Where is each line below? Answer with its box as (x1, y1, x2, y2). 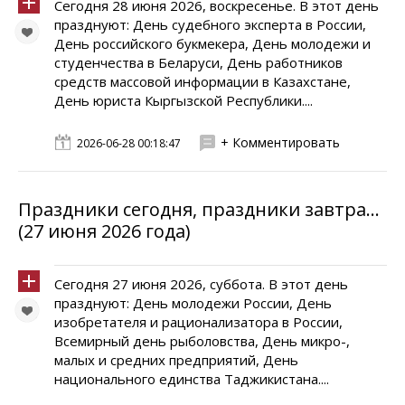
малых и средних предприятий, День (54, 351, 298, 369)
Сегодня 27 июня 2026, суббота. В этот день (54, 275, 348, 293)
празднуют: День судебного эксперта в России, (54, 15, 366, 33)
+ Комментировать (221, 134, 340, 151)
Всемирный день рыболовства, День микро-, (54, 332, 350, 350)
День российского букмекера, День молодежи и (54, 34, 371, 52)
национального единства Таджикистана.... (54, 370, 329, 388)
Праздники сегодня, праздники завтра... (18, 197, 380, 221)
